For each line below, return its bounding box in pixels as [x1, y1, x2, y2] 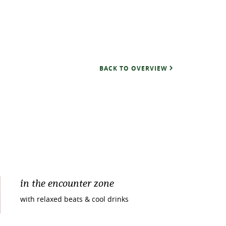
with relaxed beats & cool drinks [20, 194, 129, 204]
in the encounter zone [20, 177, 115, 189]
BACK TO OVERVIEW [99, 64, 167, 73]
